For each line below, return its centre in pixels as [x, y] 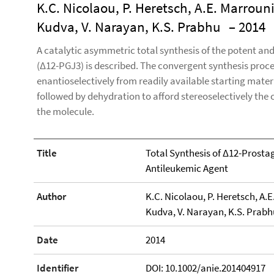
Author [51, 196]
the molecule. [65, 111]
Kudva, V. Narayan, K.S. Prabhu [129, 27]
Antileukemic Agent [187, 168]
